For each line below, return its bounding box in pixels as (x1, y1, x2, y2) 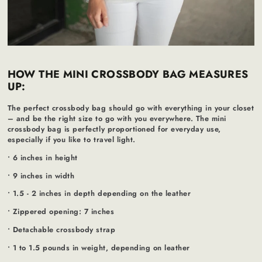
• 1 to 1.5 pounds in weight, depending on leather (7, 242, 190, 253)
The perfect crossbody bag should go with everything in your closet (7, 102, 254, 114)
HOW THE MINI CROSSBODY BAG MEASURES (7, 67, 249, 82)
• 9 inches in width (7, 170, 75, 181)
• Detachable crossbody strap (7, 223, 116, 235)
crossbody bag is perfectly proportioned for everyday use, (7, 123, 221, 135)
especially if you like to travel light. (7, 134, 136, 146)
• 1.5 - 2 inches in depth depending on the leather (7, 188, 191, 199)
